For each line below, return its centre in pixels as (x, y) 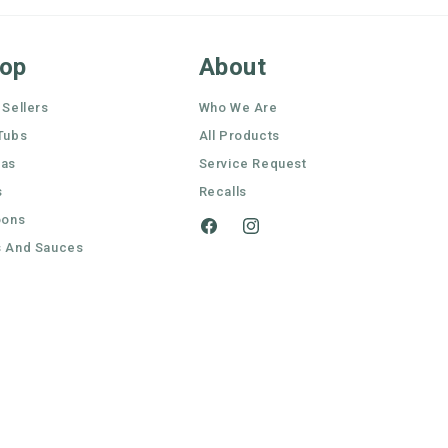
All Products (239, 135)
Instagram (276, 236)
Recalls (222, 191)
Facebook (232, 236)
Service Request (252, 163)
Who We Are (238, 107)
